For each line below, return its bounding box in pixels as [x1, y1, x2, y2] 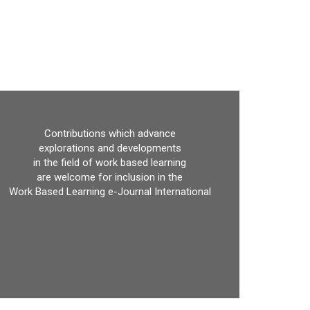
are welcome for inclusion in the [37, 171, 183, 183]
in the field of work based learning [33, 156, 186, 169]
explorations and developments [38, 142, 181, 154]
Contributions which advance [44, 127, 176, 140]
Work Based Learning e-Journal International [8, 185, 211, 198]
